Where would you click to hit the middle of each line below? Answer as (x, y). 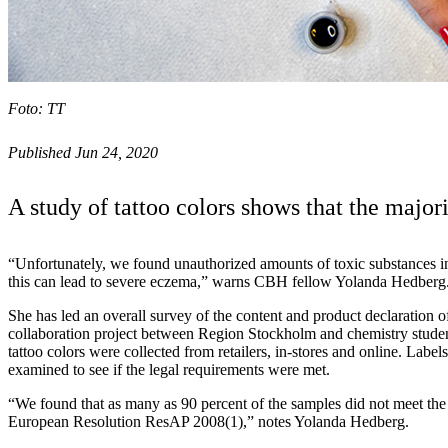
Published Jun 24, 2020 (83, 152)
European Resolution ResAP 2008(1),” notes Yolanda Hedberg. (208, 421)
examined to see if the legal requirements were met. (169, 369)
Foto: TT (36, 108)
